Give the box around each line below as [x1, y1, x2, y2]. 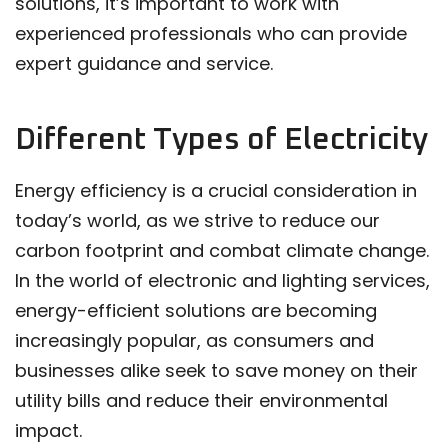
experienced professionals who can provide [15, 21, 407, 47]
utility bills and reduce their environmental [15, 388, 388, 414]
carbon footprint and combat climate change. [15, 238, 429, 264]
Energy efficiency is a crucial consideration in [15, 178, 417, 204]
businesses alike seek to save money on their [15, 358, 418, 384]
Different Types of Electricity [15, 125, 428, 156]
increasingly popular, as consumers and [15, 328, 374, 354]
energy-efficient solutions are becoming [15, 298, 377, 324]
